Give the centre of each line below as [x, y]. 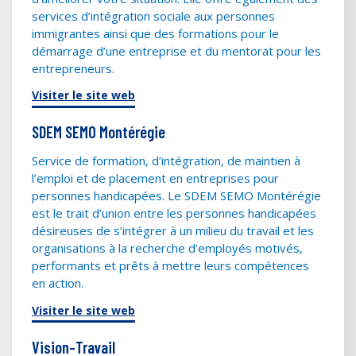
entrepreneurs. [73, 68]
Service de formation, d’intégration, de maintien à [166, 161]
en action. [58, 283]
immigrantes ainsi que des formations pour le [155, 33]
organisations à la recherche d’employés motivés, [167, 248]
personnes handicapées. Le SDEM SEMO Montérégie [176, 196]
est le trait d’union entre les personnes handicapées [174, 213]
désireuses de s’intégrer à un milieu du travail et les [173, 231]
